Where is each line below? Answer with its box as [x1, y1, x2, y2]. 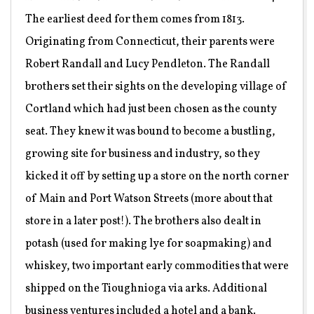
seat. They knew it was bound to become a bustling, [25, 123, 275, 139]
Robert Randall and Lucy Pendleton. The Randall [25, 56, 270, 72]
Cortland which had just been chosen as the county [25, 101, 277, 117]
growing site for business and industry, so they [25, 146, 260, 162]
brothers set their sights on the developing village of [25, 78, 287, 95]
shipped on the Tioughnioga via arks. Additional [25, 280, 267, 296]
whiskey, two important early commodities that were [25, 258, 289, 274]
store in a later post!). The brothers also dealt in [25, 213, 261, 229]
